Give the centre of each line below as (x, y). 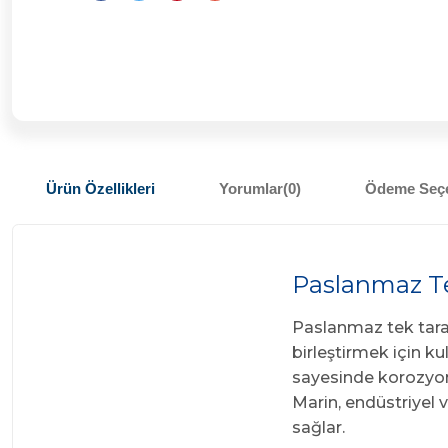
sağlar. (318, 427)
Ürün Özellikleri (100, 188)
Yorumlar (251, 188)
